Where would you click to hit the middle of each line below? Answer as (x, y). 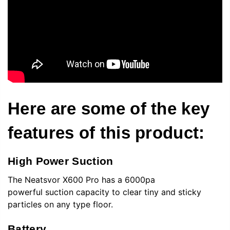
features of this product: (106, 133)
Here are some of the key (109, 109)
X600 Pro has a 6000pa (108, 180)
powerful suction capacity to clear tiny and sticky (104, 192)
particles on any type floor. (60, 205)
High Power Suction (61, 161)
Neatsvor (42, 180)
